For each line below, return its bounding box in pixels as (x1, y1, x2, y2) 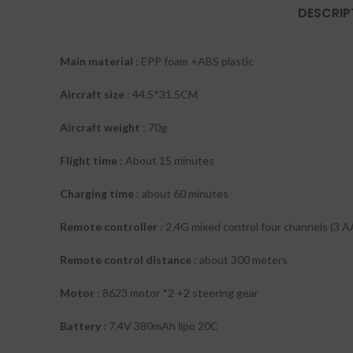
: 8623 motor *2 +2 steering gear (95, 286, 258, 299)
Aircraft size (60, 87, 124, 101)
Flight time (60, 154, 117, 167)
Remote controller (60, 220, 158, 233)
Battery (60, 319, 101, 333)
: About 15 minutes (117, 154, 214, 167)
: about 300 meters (191, 253, 288, 266)
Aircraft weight (60, 121, 140, 134)
